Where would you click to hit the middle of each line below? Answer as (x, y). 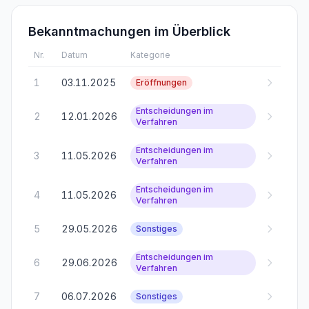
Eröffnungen (161, 82)
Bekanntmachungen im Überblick (129, 31)
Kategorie (150, 55)
